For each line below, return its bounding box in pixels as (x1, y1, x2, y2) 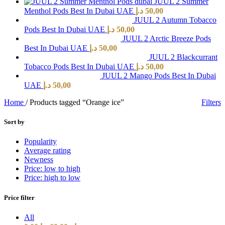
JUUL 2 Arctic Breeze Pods (123, 34, 211, 43)
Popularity (24, 137, 57, 146)
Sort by (4, 118, 25, 126)
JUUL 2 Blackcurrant (149, 53, 217, 62)
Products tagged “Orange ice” (30, 98, 124, 107)
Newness (24, 155, 53, 164)
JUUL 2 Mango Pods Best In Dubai (102, 71, 216, 80)
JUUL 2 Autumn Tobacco (134, 16, 216, 25)
